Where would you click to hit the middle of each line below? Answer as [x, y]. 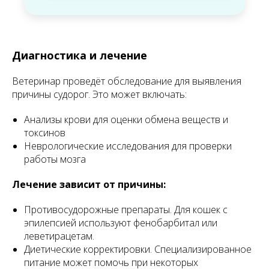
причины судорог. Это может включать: [99, 95]
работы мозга [55, 159]
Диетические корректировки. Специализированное [138, 249]
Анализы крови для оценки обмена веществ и [126, 120]
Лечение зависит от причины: [89, 185]
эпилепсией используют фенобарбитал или [121, 223]
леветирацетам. [59, 236]
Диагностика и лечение [80, 56]
